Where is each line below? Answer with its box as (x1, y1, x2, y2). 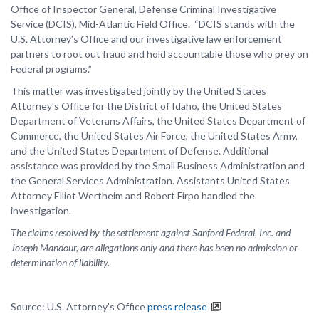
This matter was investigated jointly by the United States (11, 84, 266, 97)
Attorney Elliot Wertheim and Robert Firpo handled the (11, 189, 255, 202)
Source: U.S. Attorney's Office (11, 300, 147, 313)
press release (147, 300, 207, 313)
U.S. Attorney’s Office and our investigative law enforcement (11, 32, 282, 45)
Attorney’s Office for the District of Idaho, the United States (11, 99, 282, 112)
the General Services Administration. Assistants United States (11, 174, 290, 187)
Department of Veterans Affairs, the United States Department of (11, 114, 305, 127)
